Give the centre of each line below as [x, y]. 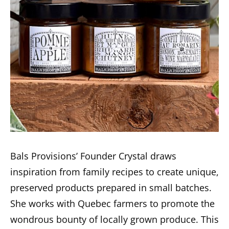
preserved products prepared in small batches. [111, 187]
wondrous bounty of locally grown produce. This [114, 219]
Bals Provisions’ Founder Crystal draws [93, 156]
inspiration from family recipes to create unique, [114, 171]
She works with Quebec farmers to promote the [112, 203]
